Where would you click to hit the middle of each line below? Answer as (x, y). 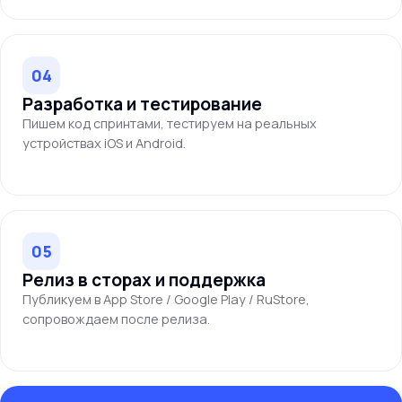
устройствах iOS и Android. (104, 143)
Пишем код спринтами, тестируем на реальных (170, 123)
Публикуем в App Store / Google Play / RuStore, (166, 299)
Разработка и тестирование (142, 104)
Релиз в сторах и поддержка (144, 280)
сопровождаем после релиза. (116, 319)
